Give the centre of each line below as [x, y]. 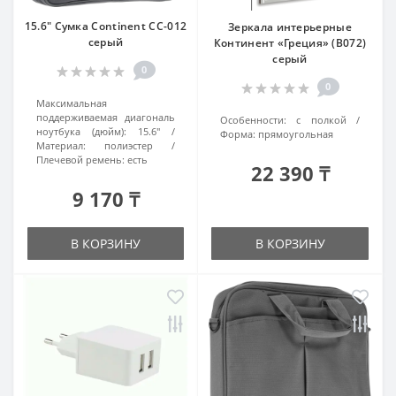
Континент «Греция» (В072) [290, 43]
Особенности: [253, 120]
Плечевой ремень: [80, 160]
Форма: [238, 134]
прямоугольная [296, 134]
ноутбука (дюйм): [81, 131]
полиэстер [129, 145]
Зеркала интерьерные [290, 27]
